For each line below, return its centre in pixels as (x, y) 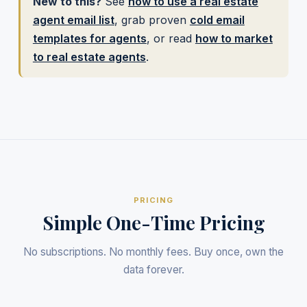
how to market (234, 38)
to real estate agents (89, 57)
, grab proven (152, 20)
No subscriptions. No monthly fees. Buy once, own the (153, 252)
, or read (171, 38)
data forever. (153, 270)
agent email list (73, 20)
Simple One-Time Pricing (153, 223)
